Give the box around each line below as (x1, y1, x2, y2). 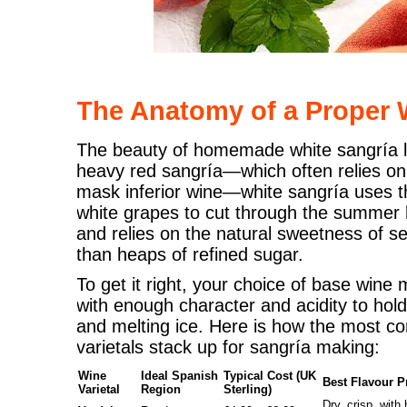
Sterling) (223, 382, 273, 396)
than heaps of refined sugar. (76, 244, 304, 264)
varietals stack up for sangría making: (76, 337, 381, 357)
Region (141, 382, 182, 396)
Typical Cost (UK (223, 369, 317, 382)
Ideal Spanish (141, 369, 219, 382)
